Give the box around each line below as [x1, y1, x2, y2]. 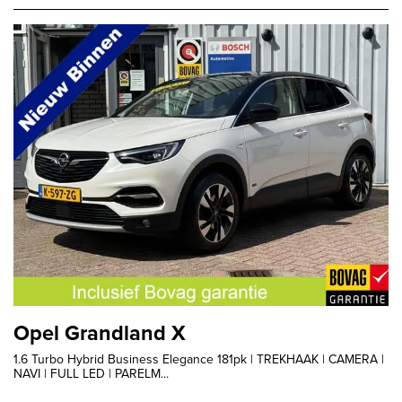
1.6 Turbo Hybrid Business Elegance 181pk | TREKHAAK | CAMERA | [13, 349, 384, 369]
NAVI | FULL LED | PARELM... [13, 363, 169, 383]
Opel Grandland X [13, 317, 186, 348]
